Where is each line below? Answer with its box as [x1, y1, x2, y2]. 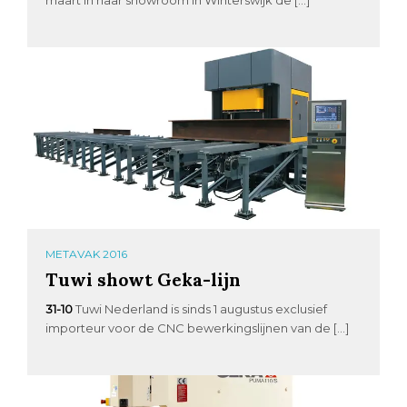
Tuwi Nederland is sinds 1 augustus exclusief [75, 301, 328, 316]
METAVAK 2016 [45, 246, 128, 261]
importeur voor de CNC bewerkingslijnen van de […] [45, 320, 350, 335]
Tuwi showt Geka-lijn [45, 267, 242, 291]
